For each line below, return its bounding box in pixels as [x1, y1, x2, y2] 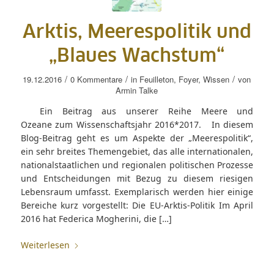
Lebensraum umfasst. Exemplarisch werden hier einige [20, 186, 254, 198]
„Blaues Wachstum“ [49, 47, 225, 65]
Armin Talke [116, 84, 158, 96]
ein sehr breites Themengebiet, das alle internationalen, [20, 146, 254, 157]
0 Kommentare [70, 73, 123, 85]
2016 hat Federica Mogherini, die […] [20, 213, 172, 224]
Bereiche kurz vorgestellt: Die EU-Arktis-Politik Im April [20, 199, 254, 211]
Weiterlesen [20, 239, 70, 251]
